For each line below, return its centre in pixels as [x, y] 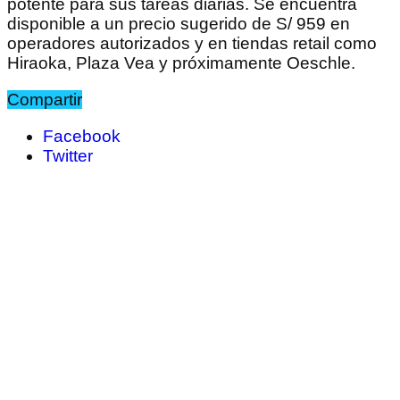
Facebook [82, 137]
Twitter [68, 156]
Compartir [45, 100]
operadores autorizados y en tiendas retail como [192, 44]
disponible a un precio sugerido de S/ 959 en [179, 24]
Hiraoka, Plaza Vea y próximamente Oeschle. [181, 63]
